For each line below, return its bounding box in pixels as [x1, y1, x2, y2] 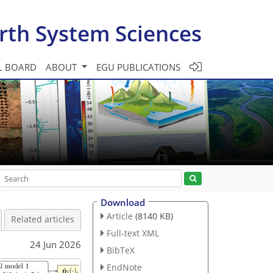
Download [101, 196, 145, 208]
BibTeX [106, 244, 135, 256]
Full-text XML [106, 227, 159, 239]
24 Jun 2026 [30, 238, 81, 250]
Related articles [11, 214, 74, 225]
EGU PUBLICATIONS [96, 60, 180, 73]
